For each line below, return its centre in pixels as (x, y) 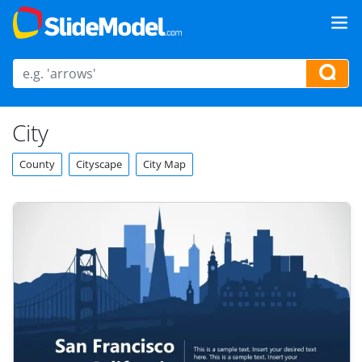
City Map (164, 164)
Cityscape (99, 164)
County (37, 164)
